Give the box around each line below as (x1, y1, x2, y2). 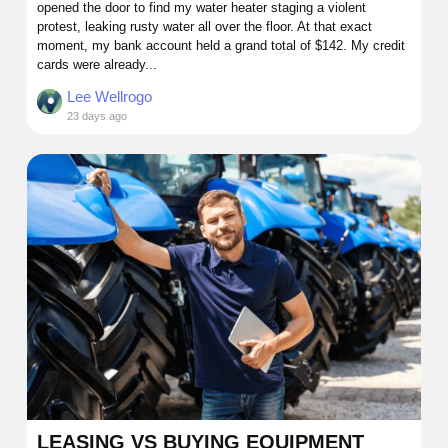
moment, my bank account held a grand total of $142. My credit (37, 38, 405, 54)
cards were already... (37, 57, 157, 73)
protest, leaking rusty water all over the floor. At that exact (37, 19, 372, 35)
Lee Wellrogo (67, 88, 152, 106)
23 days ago (67, 110, 127, 123)
